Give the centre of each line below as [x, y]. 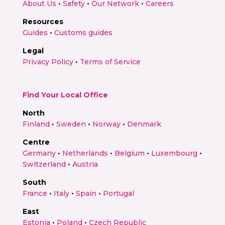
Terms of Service [110, 62]
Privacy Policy [48, 62]
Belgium [129, 153]
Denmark [144, 124]
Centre [36, 142]
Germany [39, 153]
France [35, 193]
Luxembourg [174, 153]
